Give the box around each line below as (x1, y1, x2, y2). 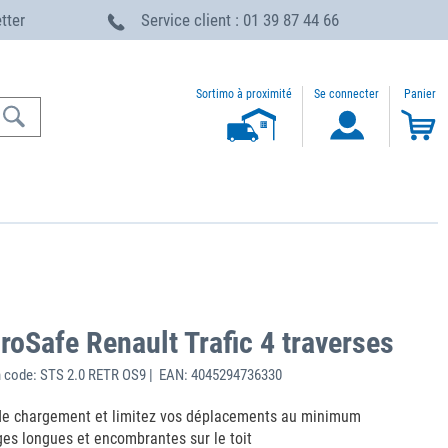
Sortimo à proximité (196, 87, 292, 101)
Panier (403, 87, 436, 102)
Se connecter (314, 87, 379, 102)
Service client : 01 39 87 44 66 (141, 10, 339, 30)
